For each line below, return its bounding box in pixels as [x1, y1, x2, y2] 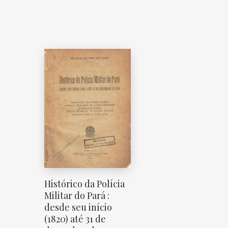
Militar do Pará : [44, 189, 109, 202]
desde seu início [44, 201, 112, 213]
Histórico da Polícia [44, 177, 125, 190]
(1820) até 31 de [44, 212, 106, 225]
